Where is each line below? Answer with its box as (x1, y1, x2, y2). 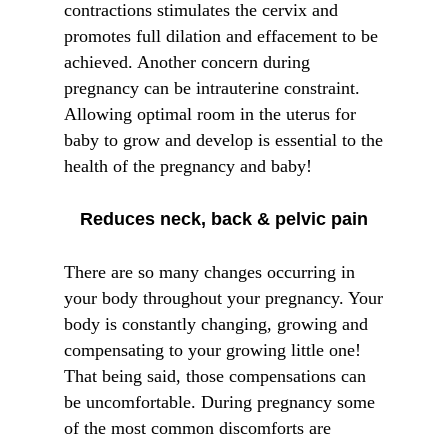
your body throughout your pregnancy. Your (64, 288, 383, 308)
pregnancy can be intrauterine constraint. (64, 78, 360, 98)
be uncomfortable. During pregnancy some (64, 392, 375, 412)
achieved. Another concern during (64, 52, 310, 72)
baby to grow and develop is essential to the (64, 130, 383, 150)
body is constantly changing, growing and (64, 314, 368, 334)
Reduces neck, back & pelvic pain (80, 209, 368, 229)
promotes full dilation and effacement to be (64, 26, 378, 46)
